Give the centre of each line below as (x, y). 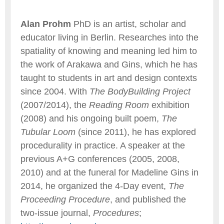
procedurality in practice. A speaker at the (103, 145)
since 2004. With (55, 91)
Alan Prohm (46, 24)
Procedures (116, 213)
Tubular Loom (48, 132)
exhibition (169, 105)
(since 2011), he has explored (136, 132)
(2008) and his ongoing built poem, (91, 118)
